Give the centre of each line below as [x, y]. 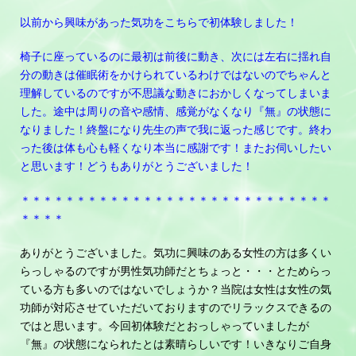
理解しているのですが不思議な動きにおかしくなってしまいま [176, 93]
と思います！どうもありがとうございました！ [137, 166]
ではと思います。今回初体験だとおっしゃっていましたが [164, 325]
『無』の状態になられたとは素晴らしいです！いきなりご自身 [176, 344]
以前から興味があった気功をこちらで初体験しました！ [159, 22]
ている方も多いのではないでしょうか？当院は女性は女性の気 [176, 289]
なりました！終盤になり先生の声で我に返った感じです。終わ [176, 129]
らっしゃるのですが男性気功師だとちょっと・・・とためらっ [176, 271]
